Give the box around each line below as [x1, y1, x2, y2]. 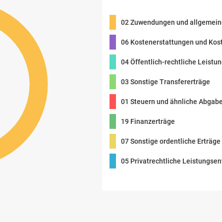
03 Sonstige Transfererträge [121, 78, 210, 86]
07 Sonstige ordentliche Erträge [121, 137, 221, 145]
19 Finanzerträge [121, 117, 175, 125]
